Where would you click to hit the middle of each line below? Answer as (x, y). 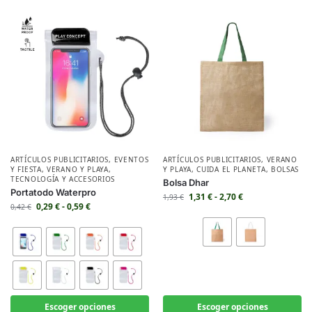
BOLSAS (285, 169)
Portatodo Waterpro (53, 192)
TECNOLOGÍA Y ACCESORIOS (63, 179)
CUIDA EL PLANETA (231, 169)
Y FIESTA (26, 169)
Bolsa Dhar (186, 182)
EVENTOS (131, 159)
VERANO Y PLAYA (78, 169)
